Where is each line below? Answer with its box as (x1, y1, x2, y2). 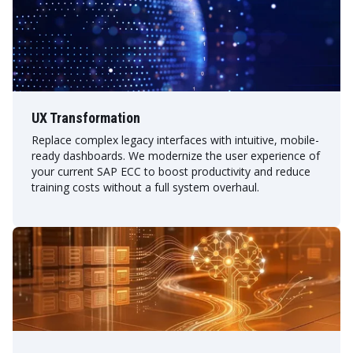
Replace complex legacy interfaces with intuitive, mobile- (32, 132, 319, 147)
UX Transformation (32, 109, 140, 126)
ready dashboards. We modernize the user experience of (32, 147, 320, 163)
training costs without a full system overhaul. (32, 179, 259, 195)
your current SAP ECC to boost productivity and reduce (32, 163, 310, 179)
